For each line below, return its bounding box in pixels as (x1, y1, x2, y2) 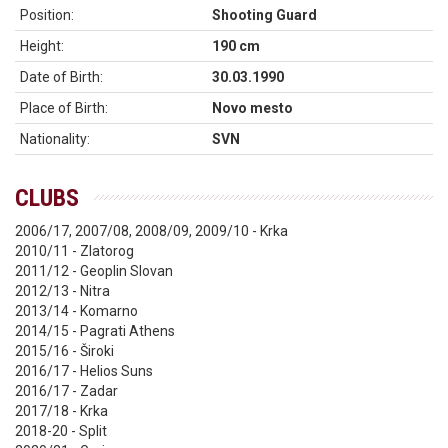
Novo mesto (212, 100, 293, 116)
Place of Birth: (20, 100, 108, 116)
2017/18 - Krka (15, 403, 108, 419)
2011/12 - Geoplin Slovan (15, 263, 173, 279)
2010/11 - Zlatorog (15, 243, 134, 259)
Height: (20, 38, 64, 54)
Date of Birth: (20, 69, 103, 85)
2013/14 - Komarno (15, 303, 138, 319)
